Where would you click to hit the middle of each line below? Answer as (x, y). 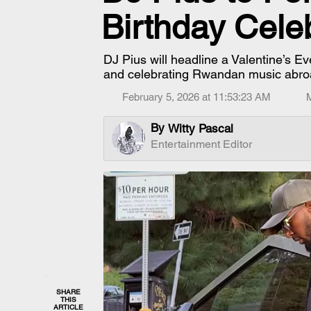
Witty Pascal (201, 128)
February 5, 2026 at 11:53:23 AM (196, 97)
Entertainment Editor (201, 144)
